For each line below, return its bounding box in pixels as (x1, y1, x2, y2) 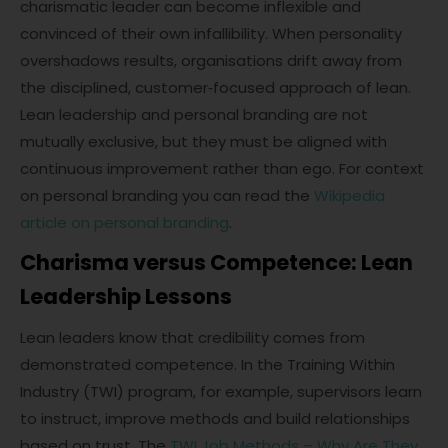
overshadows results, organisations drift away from (20, 50, 402, 71)
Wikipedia (314, 185, 385, 206)
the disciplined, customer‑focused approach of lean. (20, 77, 411, 98)
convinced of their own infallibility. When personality (20, 23, 402, 44)
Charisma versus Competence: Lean (20, 248, 413, 277)
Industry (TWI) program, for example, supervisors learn (20, 381, 422, 402)
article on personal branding (20, 212, 229, 233)
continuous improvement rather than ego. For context (20, 158, 424, 179)
